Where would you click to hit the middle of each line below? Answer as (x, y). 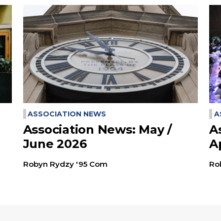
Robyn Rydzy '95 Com (65, 164)
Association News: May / (97, 130)
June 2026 (55, 144)
